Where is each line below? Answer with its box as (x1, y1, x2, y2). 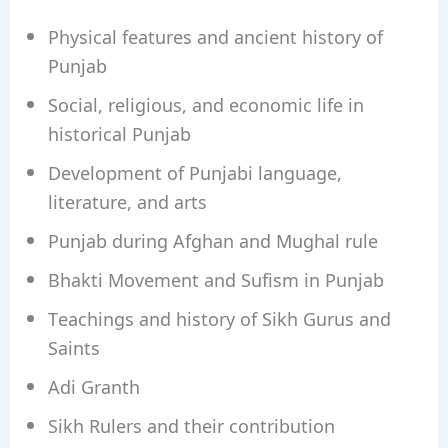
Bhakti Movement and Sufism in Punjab (47, 266, 384, 293)
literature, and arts (47, 188, 207, 215)
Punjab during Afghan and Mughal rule (47, 227, 378, 254)
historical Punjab (47, 120, 191, 147)
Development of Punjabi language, (47, 159, 342, 186)
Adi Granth (47, 373, 140, 400)
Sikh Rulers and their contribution (47, 412, 335, 439)
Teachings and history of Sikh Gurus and (47, 305, 391, 332)
